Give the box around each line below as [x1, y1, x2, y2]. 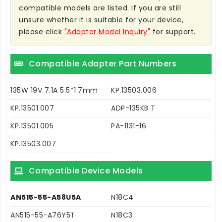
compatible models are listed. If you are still [19, 3, 181, 13]
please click [19, 27, 64, 37]
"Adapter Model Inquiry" [64, 27, 150, 37]
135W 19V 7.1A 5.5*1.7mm [10, 85, 98, 96]
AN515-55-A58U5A [10, 192, 81, 203]
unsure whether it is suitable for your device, [19, 15, 183, 25]
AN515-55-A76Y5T [10, 210, 75, 221]
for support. [150, 27, 196, 37]
